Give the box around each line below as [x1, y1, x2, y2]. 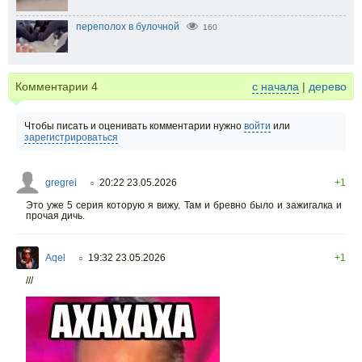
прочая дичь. [26, 210, 85, 222]
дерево [309, 80, 347, 94]
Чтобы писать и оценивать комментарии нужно [24, 120, 244, 133]
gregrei [45, 177, 77, 189]
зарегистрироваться [24, 132, 118, 144]
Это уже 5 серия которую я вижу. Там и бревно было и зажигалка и [26, 200, 342, 212]
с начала [252, 80, 299, 94]
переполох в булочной [76, 21, 179, 33]
